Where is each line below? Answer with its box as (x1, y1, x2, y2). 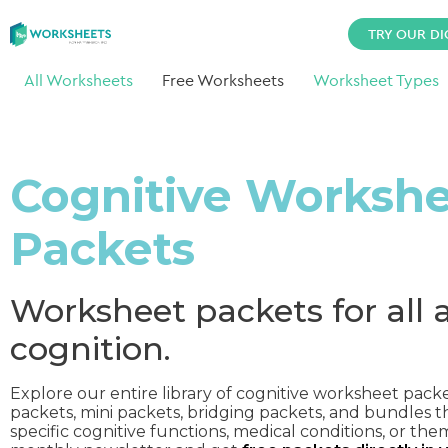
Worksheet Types (312, 70, 439, 90)
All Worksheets (24, 70, 134, 90)
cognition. (10, 329, 171, 368)
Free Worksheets (162, 70, 285, 90)
